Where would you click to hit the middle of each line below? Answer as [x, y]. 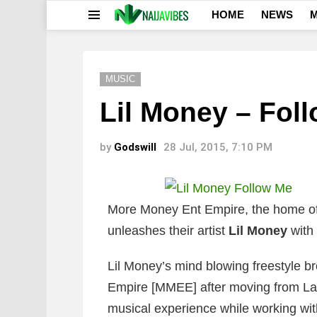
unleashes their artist [168, 231]
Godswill [135, 147]
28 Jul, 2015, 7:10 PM [218, 147]
